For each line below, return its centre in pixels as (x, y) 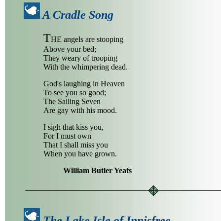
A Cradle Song (78, 15)
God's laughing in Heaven (84, 84)
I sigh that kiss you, (74, 127)
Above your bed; (70, 49)
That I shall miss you (76, 145)
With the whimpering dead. (86, 67)
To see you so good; (75, 93)
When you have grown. (80, 154)
